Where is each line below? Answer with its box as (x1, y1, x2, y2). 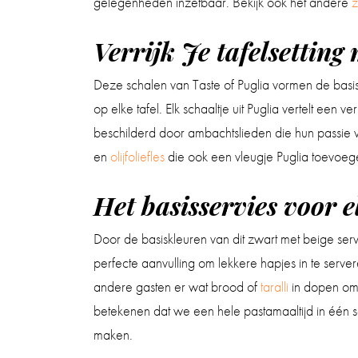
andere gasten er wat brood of (93, 276, 261, 296)
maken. (93, 324, 133, 344)
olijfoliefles (110, 146, 168, 165)
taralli (261, 276, 292, 296)
